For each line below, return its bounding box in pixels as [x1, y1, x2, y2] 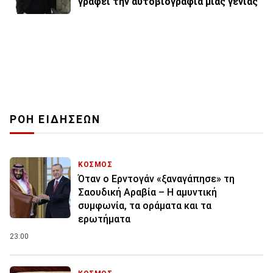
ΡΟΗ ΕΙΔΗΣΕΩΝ [10, 113, 101, 126]
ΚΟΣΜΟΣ [78, 160, 113, 169]
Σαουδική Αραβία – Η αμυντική [78, 186, 217, 199]
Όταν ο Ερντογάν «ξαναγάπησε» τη [78, 173, 235, 185]
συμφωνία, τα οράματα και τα [78, 200, 211, 212]
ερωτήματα [78, 213, 130, 225]
